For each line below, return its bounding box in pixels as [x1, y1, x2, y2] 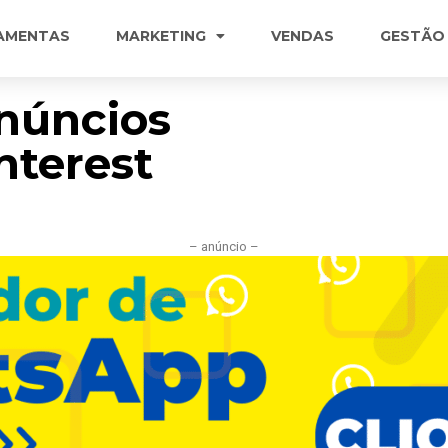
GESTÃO [379, 27, 445, 45]
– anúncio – [189, 239, 259, 254]
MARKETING [115, 27, 206, 45]
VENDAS [270, 27, 334, 45]
